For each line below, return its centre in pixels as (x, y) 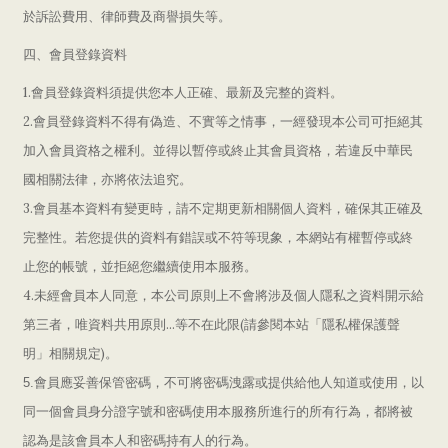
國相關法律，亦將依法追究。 (107, 179)
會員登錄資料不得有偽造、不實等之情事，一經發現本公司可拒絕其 (228, 121)
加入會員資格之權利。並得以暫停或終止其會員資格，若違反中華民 (218, 150)
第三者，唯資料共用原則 (94, 324)
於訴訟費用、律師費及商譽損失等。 (127, 16)
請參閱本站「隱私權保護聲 (322, 324)
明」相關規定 (62, 353)
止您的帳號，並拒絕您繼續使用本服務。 (140, 266)
